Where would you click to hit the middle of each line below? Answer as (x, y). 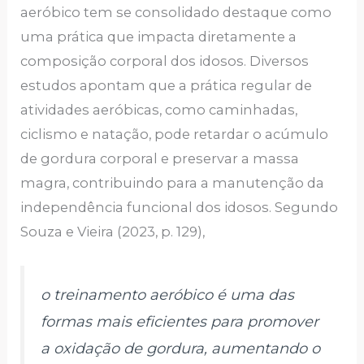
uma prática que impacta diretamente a (159, 37)
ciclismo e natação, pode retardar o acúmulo (175, 134)
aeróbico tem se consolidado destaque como (176, 13)
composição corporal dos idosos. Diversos (165, 61)
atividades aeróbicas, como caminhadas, (159, 110)
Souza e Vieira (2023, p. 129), (113, 232)
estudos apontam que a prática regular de (167, 86)
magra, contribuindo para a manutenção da (173, 183)
